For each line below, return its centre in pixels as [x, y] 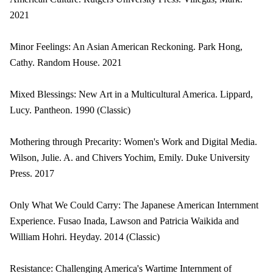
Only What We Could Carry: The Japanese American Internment [134, 205]
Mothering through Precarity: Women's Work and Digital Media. [133, 142]
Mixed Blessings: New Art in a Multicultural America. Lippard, [131, 94]
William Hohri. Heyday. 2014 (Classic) [85, 237]
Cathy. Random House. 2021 [66, 62]
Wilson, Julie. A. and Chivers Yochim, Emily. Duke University [130, 158]
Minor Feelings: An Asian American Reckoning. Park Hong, [126, 47]
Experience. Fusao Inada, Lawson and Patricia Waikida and [124, 221]
